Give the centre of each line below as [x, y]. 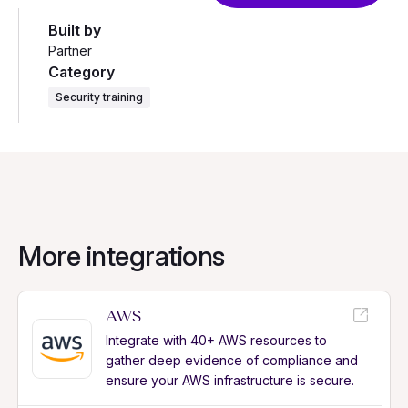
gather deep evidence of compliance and [232, 361]
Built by [75, 30]
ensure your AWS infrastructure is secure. [230, 381]
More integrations [122, 256]
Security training [99, 97]
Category [82, 72]
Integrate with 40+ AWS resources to [216, 341]
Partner [70, 51]
